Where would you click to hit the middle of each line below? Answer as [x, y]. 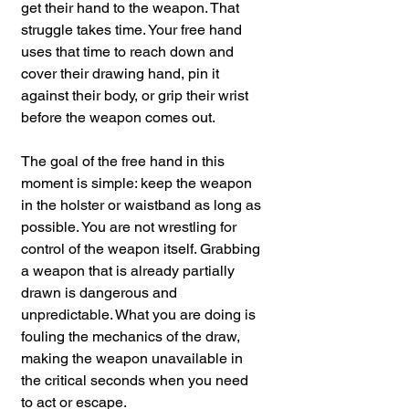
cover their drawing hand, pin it [122, 74]
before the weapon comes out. [118, 118]
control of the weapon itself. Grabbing [142, 249]
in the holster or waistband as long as [143, 205]
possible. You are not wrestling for [131, 227]
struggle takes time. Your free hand [133, 30]
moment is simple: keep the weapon [138, 184]
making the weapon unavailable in [134, 359]
